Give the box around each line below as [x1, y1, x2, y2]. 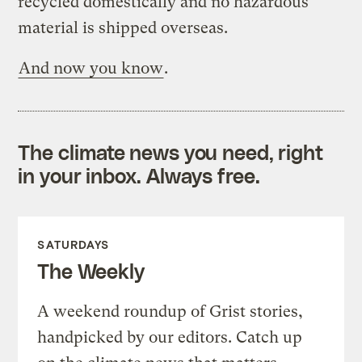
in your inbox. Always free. [18, 162, 260, 187]
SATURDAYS [37, 237, 110, 251]
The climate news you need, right [18, 139, 324, 164]
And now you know [19, 58, 164, 78]
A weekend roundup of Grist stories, [37, 301, 304, 321]
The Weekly [37, 258, 145, 283]
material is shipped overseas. [18, 18, 229, 37]
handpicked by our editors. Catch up [37, 327, 303, 347]
